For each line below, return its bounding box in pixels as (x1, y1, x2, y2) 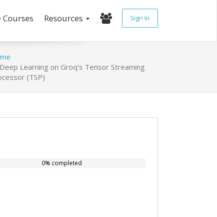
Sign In (130, 13, 150, 22)
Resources (44, 12, 85, 24)
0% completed (42, 159, 82, 167)
